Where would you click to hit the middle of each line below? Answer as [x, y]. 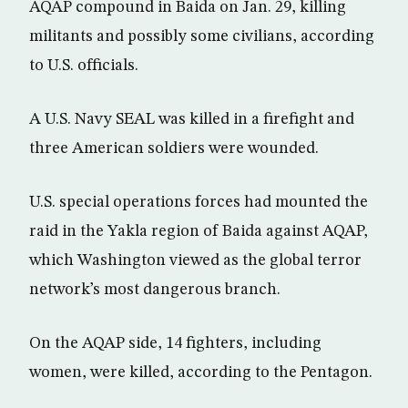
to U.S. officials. [84, 66]
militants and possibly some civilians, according [202, 37]
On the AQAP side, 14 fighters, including [175, 344]
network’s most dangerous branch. [155, 290]
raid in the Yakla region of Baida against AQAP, [199, 232]
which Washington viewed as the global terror [195, 261]
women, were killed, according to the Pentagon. [201, 373]
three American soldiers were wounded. [174, 149]
